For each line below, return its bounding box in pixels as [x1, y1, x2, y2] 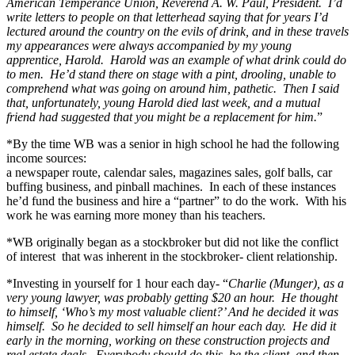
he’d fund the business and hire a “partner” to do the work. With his [6, 193, 346, 208]
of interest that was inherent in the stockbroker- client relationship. [6, 249, 338, 263]
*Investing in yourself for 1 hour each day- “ [6, 276, 228, 290]
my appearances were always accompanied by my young [6, 38, 292, 52]
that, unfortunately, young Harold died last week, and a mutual [6, 95, 320, 109]
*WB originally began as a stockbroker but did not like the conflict [6, 235, 338, 249]
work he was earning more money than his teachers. [6, 208, 265, 222]
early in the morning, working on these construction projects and [6, 333, 330, 347]
